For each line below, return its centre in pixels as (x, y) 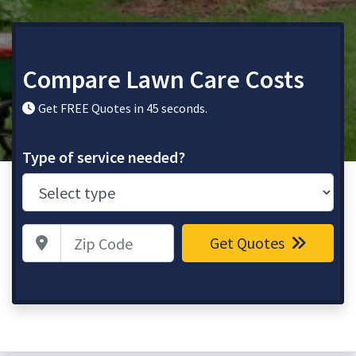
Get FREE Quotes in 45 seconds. (123, 108)
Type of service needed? (104, 157)
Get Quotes (248, 243)
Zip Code (45, 233)
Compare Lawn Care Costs (163, 79)
